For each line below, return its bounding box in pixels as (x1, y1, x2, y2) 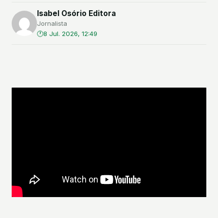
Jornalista (37, 19, 67, 27)
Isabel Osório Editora (37, 9, 116, 18)
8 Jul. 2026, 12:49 (43, 30, 97, 37)
